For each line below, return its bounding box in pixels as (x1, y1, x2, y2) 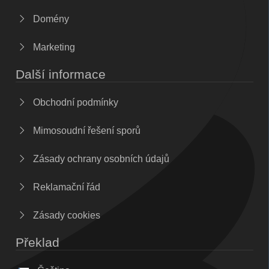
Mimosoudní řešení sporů (31, 125, 141, 136)
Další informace (16, 67, 106, 82)
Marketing (31, 42, 75, 53)
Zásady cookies (31, 210, 100, 221)
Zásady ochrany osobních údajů (31, 154, 169, 165)
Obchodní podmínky (31, 97, 118, 108)
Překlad (16, 235, 59, 250)
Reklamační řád (31, 182, 100, 193)
